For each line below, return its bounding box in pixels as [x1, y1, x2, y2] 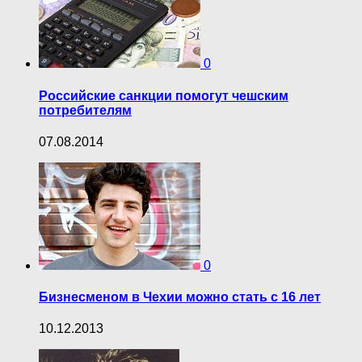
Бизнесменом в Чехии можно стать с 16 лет [39, 290, 321, 305]
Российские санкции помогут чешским [39, 88, 288, 103]
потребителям [39, 103, 132, 117]
